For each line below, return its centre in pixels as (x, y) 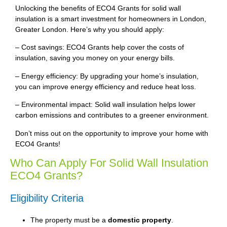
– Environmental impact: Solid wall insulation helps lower (105, 105)
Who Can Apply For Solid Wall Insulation (109, 163)
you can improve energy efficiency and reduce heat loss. (106, 86)
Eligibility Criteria (47, 198)
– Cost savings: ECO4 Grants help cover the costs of (100, 47)
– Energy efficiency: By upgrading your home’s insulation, (107, 76)
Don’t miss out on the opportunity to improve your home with (112, 133)
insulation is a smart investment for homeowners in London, (111, 18)
